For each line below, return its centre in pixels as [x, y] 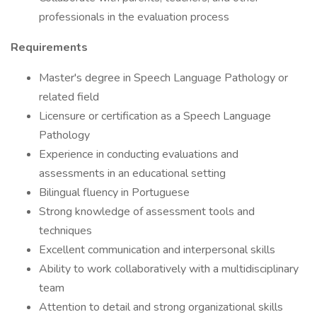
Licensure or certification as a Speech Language [155, 116]
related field [69, 97]
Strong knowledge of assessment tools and [147, 212]
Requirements [49, 47]
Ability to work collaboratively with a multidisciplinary [169, 269]
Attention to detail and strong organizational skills [161, 307]
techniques [65, 231]
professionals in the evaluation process [134, 17]
